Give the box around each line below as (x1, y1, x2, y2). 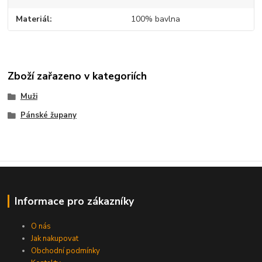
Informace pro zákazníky (14, 194, 134, 209)
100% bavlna (130, 13, 180, 25)
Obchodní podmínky (31, 246, 101, 257)
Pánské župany (20, 109, 77, 120)
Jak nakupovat (31, 233, 79, 244)
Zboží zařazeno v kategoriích (8, 68, 147, 83)
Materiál (16, 13, 50, 25)
